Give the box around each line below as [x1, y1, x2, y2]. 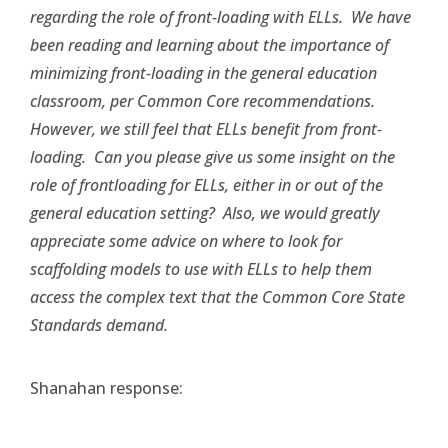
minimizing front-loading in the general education [30, 62, 377, 84]
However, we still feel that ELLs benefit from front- [30, 118, 382, 140]
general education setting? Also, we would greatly [30, 202, 380, 224]
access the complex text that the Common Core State [30, 286, 405, 308]
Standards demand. [30, 314, 168, 336]
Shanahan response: [30, 377, 187, 399]
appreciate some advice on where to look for [30, 230, 342, 252]
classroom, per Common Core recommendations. [30, 90, 379, 112]
